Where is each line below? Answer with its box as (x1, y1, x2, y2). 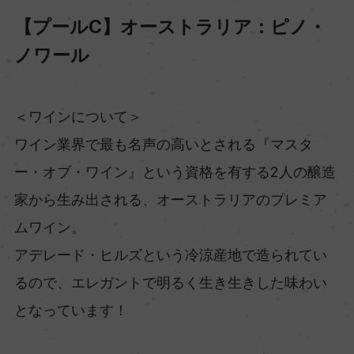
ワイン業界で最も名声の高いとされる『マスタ (13, 136, 313, 153)
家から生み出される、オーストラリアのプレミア (13, 191, 327, 209)
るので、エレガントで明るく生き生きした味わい (13, 274, 327, 292)
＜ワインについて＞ (13, 108, 142, 126)
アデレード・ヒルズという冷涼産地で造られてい (13, 247, 327, 264)
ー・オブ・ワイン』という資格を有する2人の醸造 (13, 164, 336, 181)
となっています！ (13, 302, 128, 319)
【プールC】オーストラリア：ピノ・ (13, 15, 326, 39)
